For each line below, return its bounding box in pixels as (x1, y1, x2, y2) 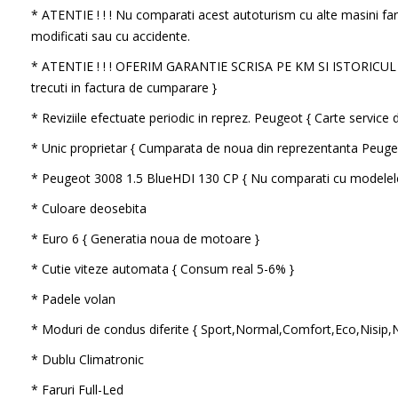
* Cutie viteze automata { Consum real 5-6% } (30, 260, 294, 277)
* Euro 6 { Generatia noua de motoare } (30, 230, 259, 247)
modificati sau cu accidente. (30, 28, 190, 44)
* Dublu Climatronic (30, 351, 144, 368)
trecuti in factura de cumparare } (30, 79, 217, 96)
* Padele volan (30, 291, 115, 307)
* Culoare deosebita (30, 200, 147, 217)
